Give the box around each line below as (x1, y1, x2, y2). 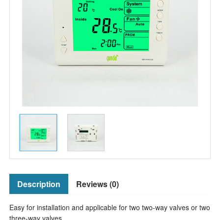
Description (17, 178, 60, 190)
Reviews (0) (76, 178, 119, 190)
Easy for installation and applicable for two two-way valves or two (9, 202, 210, 212)
